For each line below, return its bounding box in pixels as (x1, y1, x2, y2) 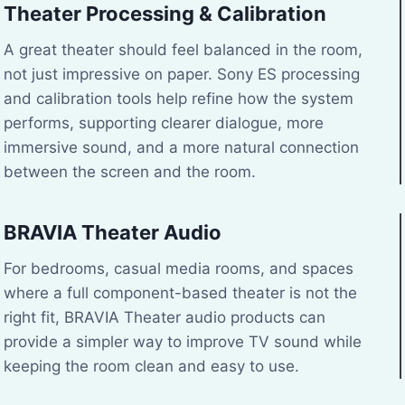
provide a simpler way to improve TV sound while (4, 332, 362, 351)
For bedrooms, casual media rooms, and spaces (4, 259, 353, 278)
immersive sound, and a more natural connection (4, 137, 359, 156)
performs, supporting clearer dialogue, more (4, 113, 324, 132)
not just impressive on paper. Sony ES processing (4, 64, 360, 83)
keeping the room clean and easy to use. (4, 356, 299, 375)
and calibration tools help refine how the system (4, 89, 353, 108)
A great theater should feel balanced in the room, (4, 40, 363, 59)
